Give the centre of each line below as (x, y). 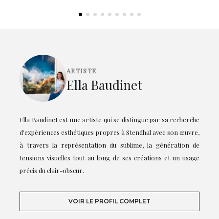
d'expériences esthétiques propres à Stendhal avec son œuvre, (109, 132)
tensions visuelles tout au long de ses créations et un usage (109, 158)
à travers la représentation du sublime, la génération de (109, 145)
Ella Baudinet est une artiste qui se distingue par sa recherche (109, 120)
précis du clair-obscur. (52, 171)
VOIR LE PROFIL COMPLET (109, 201)
